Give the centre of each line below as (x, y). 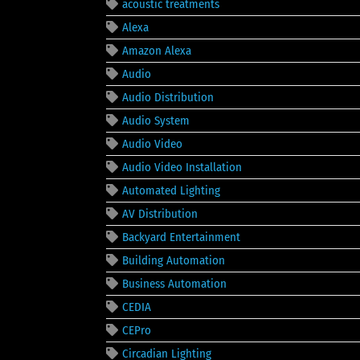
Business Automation (174, 283)
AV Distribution (160, 213)
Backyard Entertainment (181, 237)
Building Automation (174, 260)
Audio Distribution (168, 97)
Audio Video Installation (182, 167)
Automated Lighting (171, 190)
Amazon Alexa (157, 50)
